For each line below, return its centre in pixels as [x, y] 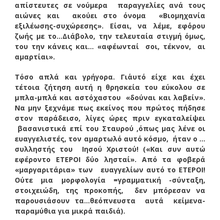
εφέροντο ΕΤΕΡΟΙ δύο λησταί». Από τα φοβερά [110, 159]
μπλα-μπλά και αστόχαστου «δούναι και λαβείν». [110, 97]
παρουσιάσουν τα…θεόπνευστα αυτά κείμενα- [110, 200]
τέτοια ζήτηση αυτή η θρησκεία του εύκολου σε [110, 87]
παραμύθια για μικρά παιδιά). [70, 211]
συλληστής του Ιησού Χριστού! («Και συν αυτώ [110, 149]
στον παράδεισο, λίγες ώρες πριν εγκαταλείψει [110, 118]
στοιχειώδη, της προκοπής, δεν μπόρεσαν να [110, 190]
